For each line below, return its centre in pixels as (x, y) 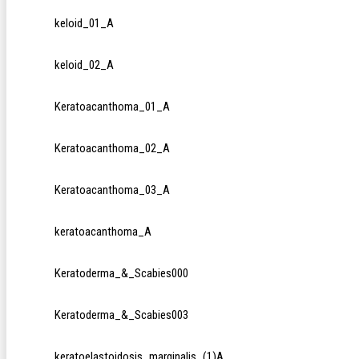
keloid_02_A (84, 65)
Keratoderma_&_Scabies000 (121, 274)
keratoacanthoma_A (103, 232)
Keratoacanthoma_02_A (112, 149)
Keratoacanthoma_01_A (112, 107)
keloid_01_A (84, 24)
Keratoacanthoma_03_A (112, 190)
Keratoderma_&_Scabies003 (121, 315)
